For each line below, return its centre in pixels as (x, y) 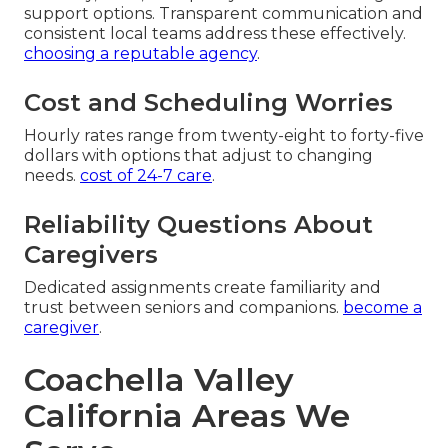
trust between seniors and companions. (183, 308)
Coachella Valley (159, 380)
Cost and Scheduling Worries (208, 103)
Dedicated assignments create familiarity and (202, 288)
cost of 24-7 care (146, 176)
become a (382, 308)
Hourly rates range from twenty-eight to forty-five (224, 136)
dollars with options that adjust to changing (198, 156)
